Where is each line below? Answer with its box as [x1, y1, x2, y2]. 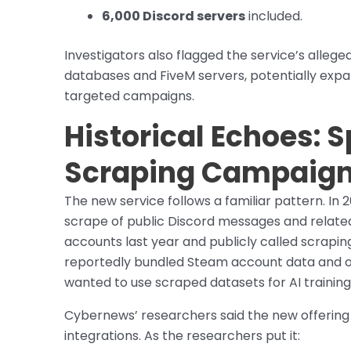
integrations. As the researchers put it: [64, 327, 300, 346]
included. [245, 7, 302, 26]
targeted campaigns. [64, 87, 194, 106]
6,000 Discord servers [102, 7, 245, 26]
